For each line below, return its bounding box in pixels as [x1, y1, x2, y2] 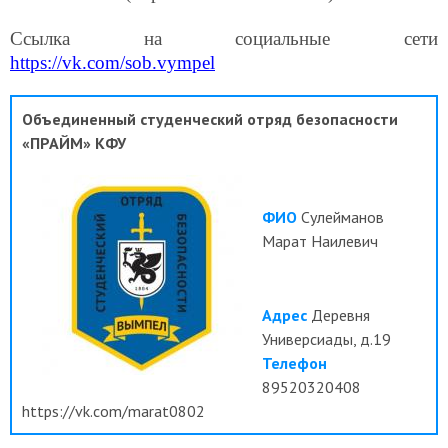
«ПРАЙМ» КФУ [22, 133, 126, 154]
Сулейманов [301, 207, 384, 228]
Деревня [311, 305, 370, 326]
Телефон [262, 353, 327, 374]
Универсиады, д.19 [262, 329, 391, 350]
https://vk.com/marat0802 [22, 401, 205, 422]
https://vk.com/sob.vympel [10, 52, 215, 74]
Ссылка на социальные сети [10, 28, 438, 50]
